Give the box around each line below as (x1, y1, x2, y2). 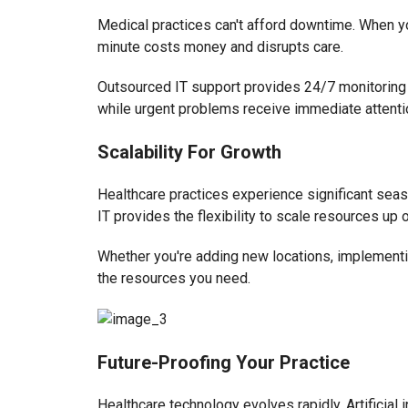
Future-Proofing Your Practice (97, 352, 350, 373)
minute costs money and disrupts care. (97, 38, 343, 56)
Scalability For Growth (97, 141, 281, 164)
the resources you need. (97, 270, 250, 288)
